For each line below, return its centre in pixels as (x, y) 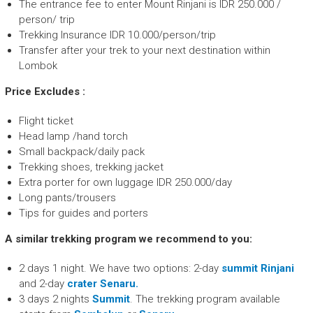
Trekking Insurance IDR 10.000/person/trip (117, 35)
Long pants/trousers (67, 198)
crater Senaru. (102, 284)
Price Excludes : (45, 92)
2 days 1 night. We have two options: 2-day (120, 269)
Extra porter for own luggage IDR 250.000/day (125, 183)
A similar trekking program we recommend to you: (128, 239)
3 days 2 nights (55, 299)
